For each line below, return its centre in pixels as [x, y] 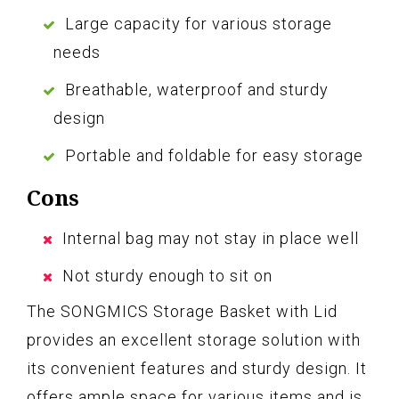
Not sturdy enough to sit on [167, 276]
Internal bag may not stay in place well [211, 239]
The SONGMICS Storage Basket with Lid [182, 312]
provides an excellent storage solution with [194, 340]
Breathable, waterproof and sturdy [197, 90]
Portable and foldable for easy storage [214, 156]
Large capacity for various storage [199, 24]
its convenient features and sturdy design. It [197, 369]
